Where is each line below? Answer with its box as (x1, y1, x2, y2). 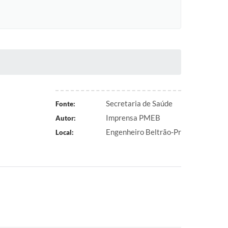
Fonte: (55, 100, 75, 108)
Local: (55, 128, 74, 136)
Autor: (55, 114, 76, 122)
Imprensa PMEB (106, 113, 160, 122)
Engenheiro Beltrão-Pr (106, 127, 181, 136)
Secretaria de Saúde (106, 99, 173, 108)
